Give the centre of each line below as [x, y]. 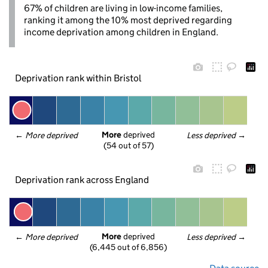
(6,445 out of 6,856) [128, 247]
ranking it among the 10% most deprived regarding [128, 20]
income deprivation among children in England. [121, 32]
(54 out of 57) [128, 146]
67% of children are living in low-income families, [123, 8]
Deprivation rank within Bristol [78, 78]
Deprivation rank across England [82, 179]
